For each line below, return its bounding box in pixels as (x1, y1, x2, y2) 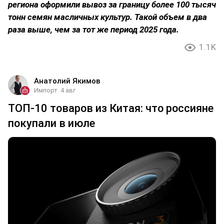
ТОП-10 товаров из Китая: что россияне (8, 101, 213, 114)
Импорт (34, 86, 57, 94)
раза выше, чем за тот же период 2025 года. (8, 24, 179, 34)
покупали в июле (8, 116, 95, 129)
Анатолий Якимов (34, 76, 100, 85)
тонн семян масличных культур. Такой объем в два (8, 11, 207, 22)
